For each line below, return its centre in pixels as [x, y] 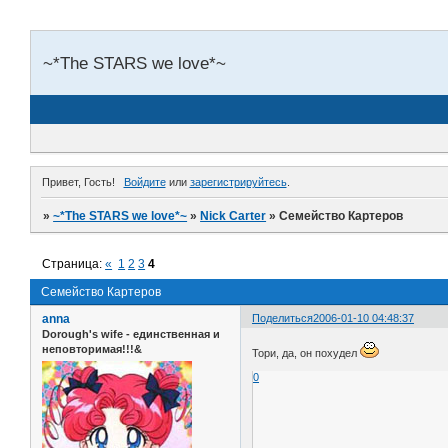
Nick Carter [233, 215]
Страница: [74, 263]
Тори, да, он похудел [306, 353]
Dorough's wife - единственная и [131, 333]
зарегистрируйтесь [238, 181]
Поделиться [283, 317]
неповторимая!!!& [92, 348]
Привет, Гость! [78, 181]
